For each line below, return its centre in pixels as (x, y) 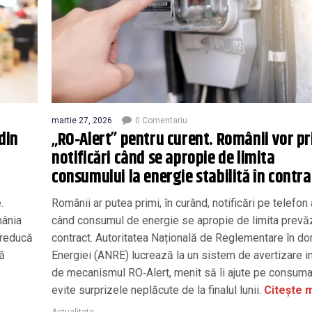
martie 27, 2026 (82, 120)
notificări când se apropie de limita (163, 158)
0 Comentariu (161, 120)
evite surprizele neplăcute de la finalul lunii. (156, 290)
